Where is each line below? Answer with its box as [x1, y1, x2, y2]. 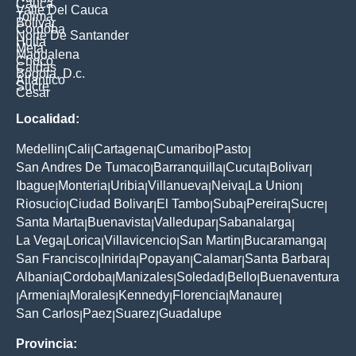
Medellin [16, 142, 64, 157]
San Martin [180, 234, 241, 248]
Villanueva [148, 179, 208, 193]
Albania [16, 270, 60, 284]
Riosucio [16, 197, 66, 211]
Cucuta [226, 161, 266, 175]
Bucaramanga [244, 234, 323, 248]
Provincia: [16, 337, 77, 351]
